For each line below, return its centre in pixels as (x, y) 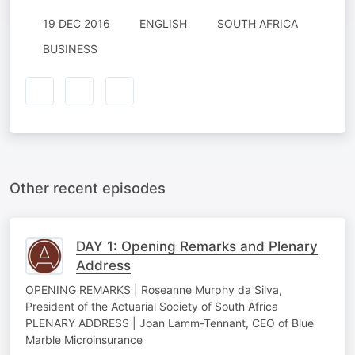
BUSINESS (70, 49)
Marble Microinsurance (84, 339)
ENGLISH (163, 23)
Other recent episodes (88, 187)
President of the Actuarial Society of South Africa (152, 306)
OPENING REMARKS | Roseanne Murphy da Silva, (154, 289)
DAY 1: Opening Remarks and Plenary (197, 246)
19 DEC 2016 (76, 23)
